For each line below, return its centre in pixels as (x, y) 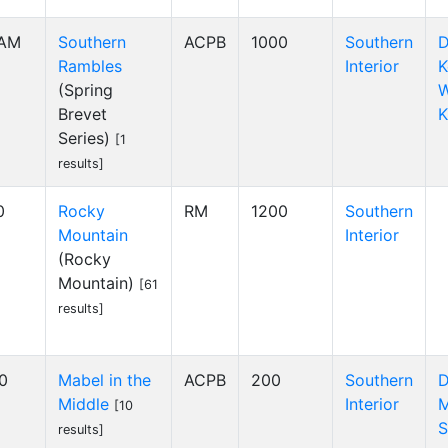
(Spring (85, 90)
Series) (86, 138)
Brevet (82, 114)
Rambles (90, 66)
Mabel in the (104, 380)
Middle (83, 404)
